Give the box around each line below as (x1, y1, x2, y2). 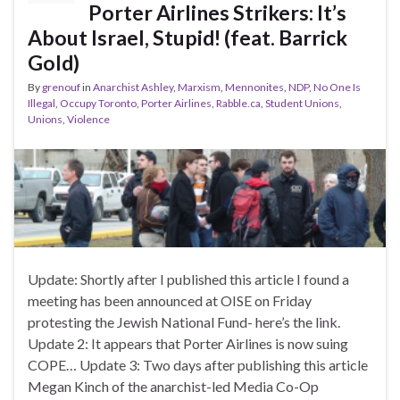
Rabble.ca (216, 96, 261, 111)
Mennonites (225, 80, 284, 95)
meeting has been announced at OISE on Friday (28, 292, 312, 309)
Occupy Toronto (60, 96, 137, 111)
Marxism (178, 80, 221, 95)
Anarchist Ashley (93, 80, 173, 95)
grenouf (42, 80, 80, 95)
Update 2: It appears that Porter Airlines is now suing (28, 335, 348, 352)
